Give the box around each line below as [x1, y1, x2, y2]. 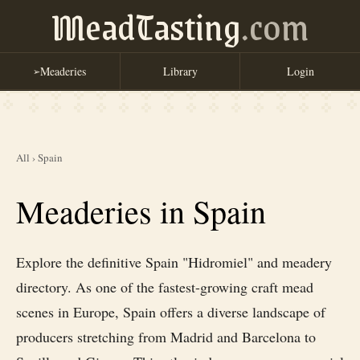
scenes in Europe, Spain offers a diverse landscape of [16, 301, 325, 321]
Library [162, 63, 198, 79]
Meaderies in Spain [16, 189, 266, 232]
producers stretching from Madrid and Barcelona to [16, 326, 316, 346]
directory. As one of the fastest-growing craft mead [16, 276, 313, 297]
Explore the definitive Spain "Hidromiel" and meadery [16, 252, 332, 272]
